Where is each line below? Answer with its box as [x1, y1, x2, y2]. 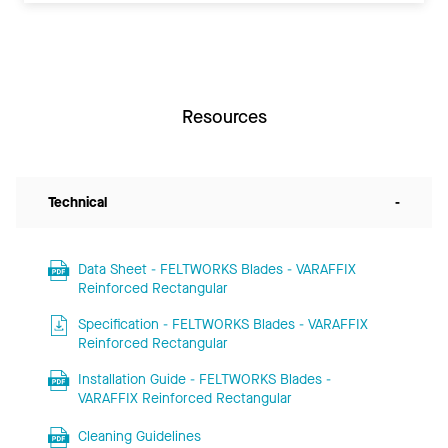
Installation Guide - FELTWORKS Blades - [77, 370, 331, 390]
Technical [48, 193, 107, 213]
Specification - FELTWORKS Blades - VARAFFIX [77, 315, 368, 335]
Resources [181, 105, 267, 130]
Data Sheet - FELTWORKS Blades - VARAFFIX [77, 260, 356, 280]
